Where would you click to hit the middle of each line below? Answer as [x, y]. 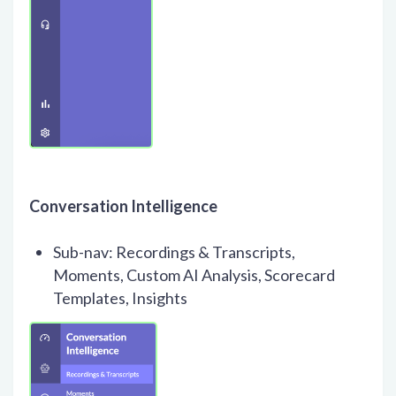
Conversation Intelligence [123, 206]
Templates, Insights [120, 298]
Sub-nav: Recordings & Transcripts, [174, 252]
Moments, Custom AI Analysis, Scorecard [194, 275]
